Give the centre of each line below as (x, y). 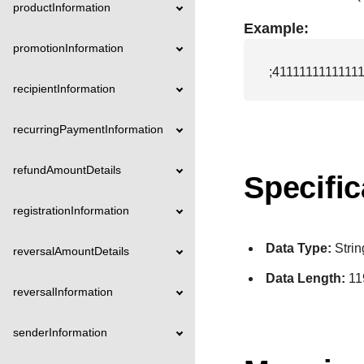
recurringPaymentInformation (88, 129)
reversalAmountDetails (71, 251)
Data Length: (306, 278)
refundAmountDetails (67, 170)
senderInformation (60, 332)
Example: (276, 29)
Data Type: (299, 249)
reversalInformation (63, 292)
